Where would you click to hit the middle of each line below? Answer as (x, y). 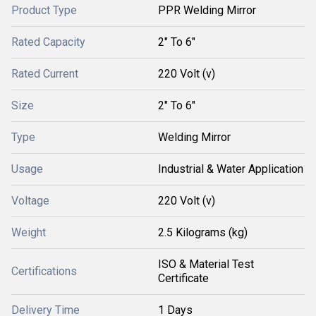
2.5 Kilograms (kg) (203, 232)
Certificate (183, 278)
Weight (29, 232)
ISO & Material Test (206, 264)
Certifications (44, 271)
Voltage (30, 201)
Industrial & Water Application (231, 169)
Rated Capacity (48, 42)
